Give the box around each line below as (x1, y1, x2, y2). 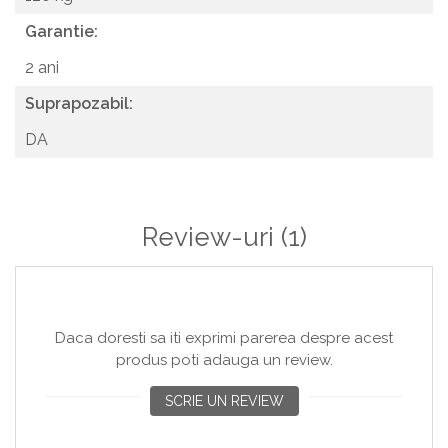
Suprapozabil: (25, 94, 133, 113)
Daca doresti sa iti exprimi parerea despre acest (55, 329, 393, 347)
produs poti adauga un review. (115, 351, 333, 369)
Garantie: (25, 22, 98, 41)
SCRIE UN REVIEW (164, 393, 284, 409)
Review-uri (141, 222, 281, 252)
